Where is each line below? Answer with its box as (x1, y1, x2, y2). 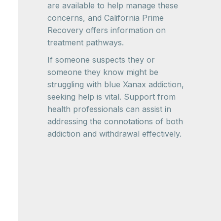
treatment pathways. (47, 37, 124, 47)
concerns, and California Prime (47, 13, 164, 23)
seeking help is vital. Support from (47, 92, 176, 102)
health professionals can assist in (47, 104, 171, 114)
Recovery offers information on (47, 25, 166, 35)
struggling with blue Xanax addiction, (47, 79, 184, 89)
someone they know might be (47, 67, 158, 77)
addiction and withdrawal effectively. (47, 129, 182, 139)
